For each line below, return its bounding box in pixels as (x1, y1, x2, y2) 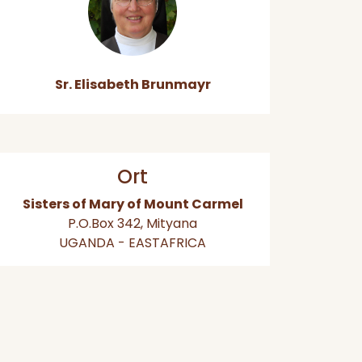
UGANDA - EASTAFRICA (59, 233, 206, 252)
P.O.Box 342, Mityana (68, 213, 197, 233)
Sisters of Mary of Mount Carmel (22, 194, 243, 213)
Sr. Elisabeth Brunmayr (54, 74, 211, 94)
